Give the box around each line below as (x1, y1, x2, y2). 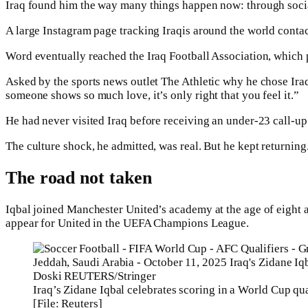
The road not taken (5, 167, 152, 188)
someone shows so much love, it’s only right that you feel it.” (5, 88, 299, 102)
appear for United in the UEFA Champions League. (5, 217, 250, 230)
